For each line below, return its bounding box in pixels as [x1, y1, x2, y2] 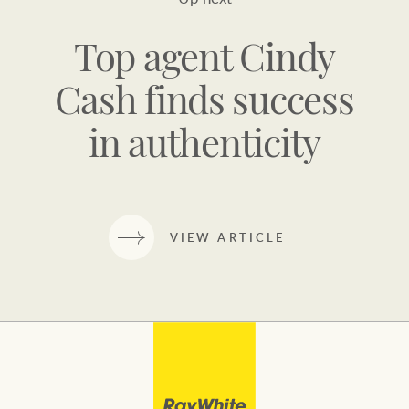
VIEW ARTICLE [169, 228, 286, 246]
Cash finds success [55, 85, 354, 123]
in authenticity [88, 128, 321, 166]
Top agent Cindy [73, 42, 336, 80]
